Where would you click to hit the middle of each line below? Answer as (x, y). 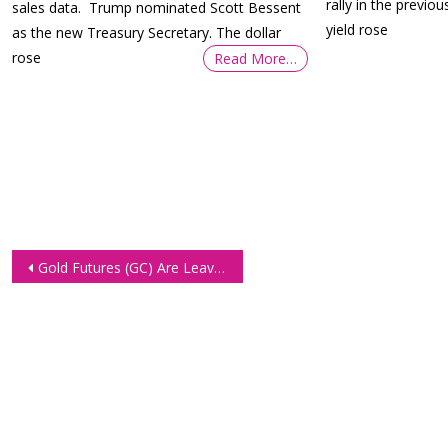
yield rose (357, 29)
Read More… (255, 58)
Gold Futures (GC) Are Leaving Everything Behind (126, 267)
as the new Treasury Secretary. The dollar (147, 32)
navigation (92, 296)
